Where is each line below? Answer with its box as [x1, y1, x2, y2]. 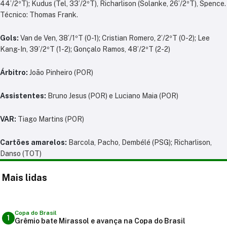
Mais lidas [2, 172, 47, 183]
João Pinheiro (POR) [28, 68, 93, 77]
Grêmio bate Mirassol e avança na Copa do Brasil [15, 216, 185, 225]
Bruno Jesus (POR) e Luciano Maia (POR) [46, 92, 178, 100]
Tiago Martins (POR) [16, 115, 84, 123]
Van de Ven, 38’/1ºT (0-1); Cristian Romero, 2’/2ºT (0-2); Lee [20, 34, 210, 42]
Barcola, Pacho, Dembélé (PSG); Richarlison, [67, 138, 212, 146]
